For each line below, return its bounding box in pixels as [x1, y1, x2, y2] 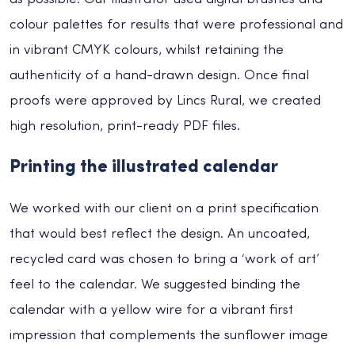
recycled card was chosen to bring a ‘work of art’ [10, 252, 319, 266]
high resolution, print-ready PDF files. [10, 119, 240, 133]
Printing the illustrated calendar [10, 158, 278, 177]
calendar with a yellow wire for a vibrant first [10, 303, 293, 317]
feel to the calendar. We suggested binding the [10, 277, 300, 292]
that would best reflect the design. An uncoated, [10, 227, 310, 241]
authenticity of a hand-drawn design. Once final [10, 68, 309, 82]
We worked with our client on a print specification [10, 201, 319, 216]
